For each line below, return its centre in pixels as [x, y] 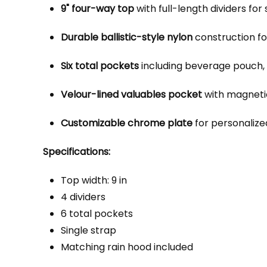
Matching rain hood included [127, 247]
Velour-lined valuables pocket [131, 94]
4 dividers [83, 197]
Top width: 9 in [94, 180]
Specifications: [77, 152]
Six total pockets [100, 66]
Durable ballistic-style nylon [127, 37]
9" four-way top [97, 9]
